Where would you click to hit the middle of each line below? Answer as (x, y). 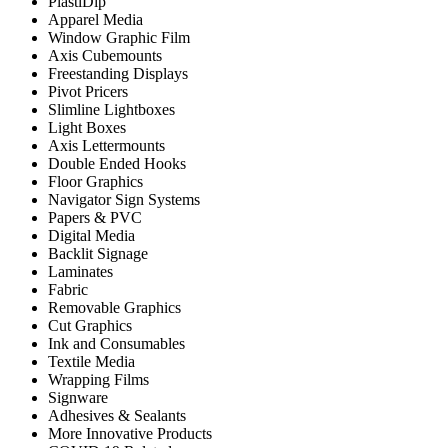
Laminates (80, 271)
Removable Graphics (114, 307)
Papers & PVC (95, 217)
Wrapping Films (98, 379)
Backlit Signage (98, 253)
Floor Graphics (95, 181)
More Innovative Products (130, 433)
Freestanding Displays (118, 73)
